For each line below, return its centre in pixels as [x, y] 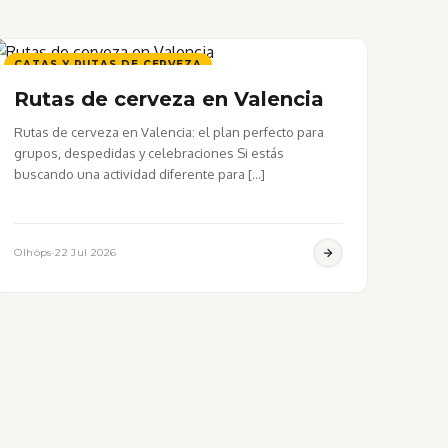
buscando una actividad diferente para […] [140, 173]
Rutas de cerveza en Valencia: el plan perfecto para [169, 131]
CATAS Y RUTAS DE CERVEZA [108, 64]
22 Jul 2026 [86, 252]
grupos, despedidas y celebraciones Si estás [149, 152]
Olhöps [33, 252]
